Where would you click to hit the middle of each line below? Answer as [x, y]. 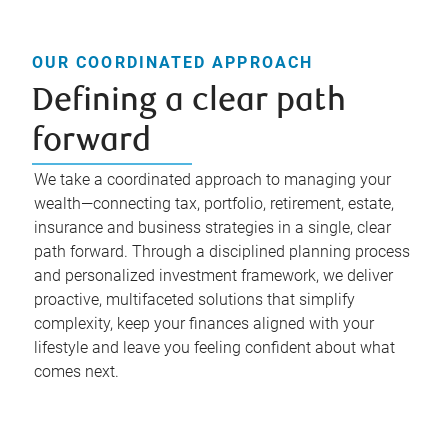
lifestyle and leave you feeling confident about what [214, 347]
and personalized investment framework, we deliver [213, 275]
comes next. [76, 371]
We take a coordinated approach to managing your [212, 179]
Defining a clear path [189, 102]
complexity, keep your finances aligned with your [204, 323]
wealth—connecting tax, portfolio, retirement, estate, [214, 203]
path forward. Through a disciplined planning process [222, 251]
